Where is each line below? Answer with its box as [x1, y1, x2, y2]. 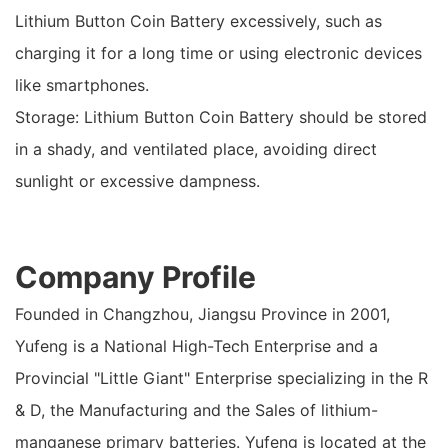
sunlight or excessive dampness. [15, 171, 260, 191]
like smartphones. [15, 75, 149, 95]
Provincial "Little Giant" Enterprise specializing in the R [15, 368, 428, 388]
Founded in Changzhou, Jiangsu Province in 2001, [15, 304, 390, 324]
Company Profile [15, 259, 256, 295]
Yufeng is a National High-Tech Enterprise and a [15, 336, 378, 356]
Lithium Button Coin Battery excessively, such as [15, 11, 382, 31]
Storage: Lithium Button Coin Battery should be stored [15, 107, 427, 127]
